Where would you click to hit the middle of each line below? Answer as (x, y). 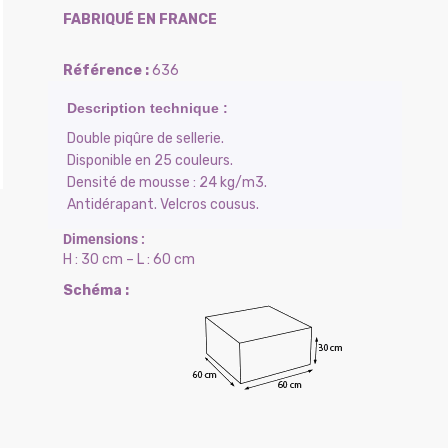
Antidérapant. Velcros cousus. (162, 204)
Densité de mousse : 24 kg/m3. (166, 182)
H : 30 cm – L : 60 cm (128, 259)
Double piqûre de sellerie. (145, 138)
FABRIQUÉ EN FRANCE (139, 19)
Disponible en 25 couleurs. (149, 160)
